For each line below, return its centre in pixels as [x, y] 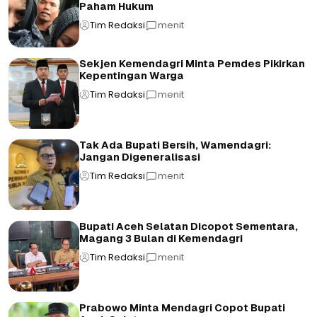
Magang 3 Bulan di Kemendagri [161, 238]
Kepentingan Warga [132, 76]
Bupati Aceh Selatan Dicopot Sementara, [189, 226]
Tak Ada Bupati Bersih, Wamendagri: [175, 145]
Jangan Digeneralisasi [140, 157]
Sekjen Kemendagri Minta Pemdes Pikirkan [192, 64]
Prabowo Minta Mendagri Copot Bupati [182, 308]
